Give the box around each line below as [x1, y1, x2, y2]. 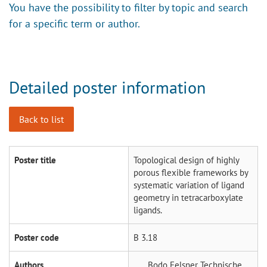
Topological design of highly [133, 154, 240, 166]
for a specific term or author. [9, 16, 140, 30]
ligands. [133, 204, 162, 216]
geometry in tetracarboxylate [133, 191, 243, 203]
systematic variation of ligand [133, 179, 244, 191]
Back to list [19, 113, 64, 125]
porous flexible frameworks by [133, 166, 249, 178]
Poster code [14, 231, 59, 243]
